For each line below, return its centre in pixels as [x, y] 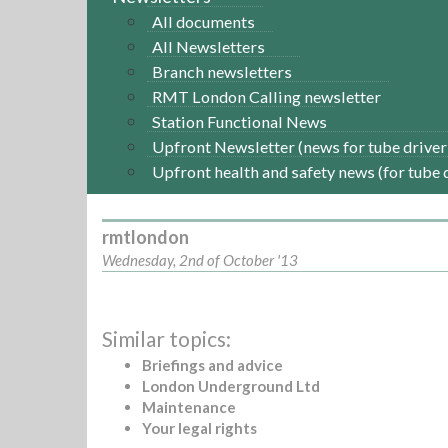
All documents [203, 21]
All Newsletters [208, 46]
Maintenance [189, 407]
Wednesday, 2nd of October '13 [200, 260]
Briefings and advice [212, 365]
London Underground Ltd [231, 386]
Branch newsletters [222, 71]
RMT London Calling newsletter [266, 96]
